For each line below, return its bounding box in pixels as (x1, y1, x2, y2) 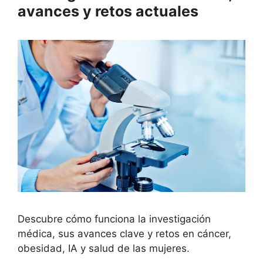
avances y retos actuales (18, 2, 198, 21)
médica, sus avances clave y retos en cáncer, (18, 227, 231, 240)
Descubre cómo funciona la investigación (18, 213, 211, 225)
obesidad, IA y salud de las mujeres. (18, 242, 190, 254)
